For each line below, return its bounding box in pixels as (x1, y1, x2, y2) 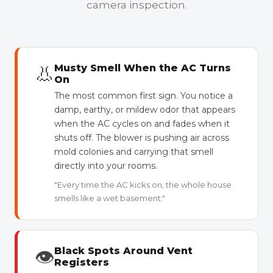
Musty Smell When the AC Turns (54, 62, 231, 74)
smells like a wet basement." (54, 193, 165, 203)
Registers (54, 257, 109, 268)
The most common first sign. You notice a (54, 90, 233, 101)
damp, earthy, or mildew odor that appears (54, 104, 235, 115)
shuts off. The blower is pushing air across (54, 132, 229, 143)
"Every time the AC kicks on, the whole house (54, 180, 232, 190)
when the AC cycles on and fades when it (54, 118, 230, 129)
